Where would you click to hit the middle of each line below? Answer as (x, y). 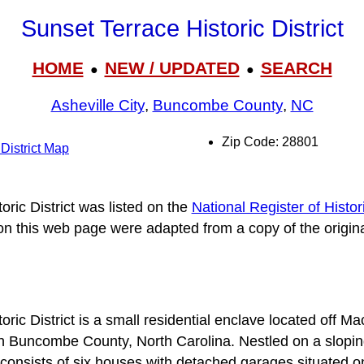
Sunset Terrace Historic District (182, 29)
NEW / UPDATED (172, 67)
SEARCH (296, 67)
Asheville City (97, 106)
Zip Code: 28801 (270, 142)
